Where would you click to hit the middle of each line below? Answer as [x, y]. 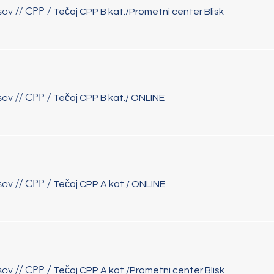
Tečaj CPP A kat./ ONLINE [109, 184]
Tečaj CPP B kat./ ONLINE [109, 98]
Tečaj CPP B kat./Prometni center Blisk [139, 11]
